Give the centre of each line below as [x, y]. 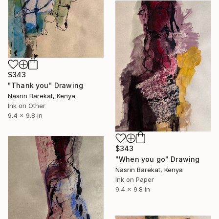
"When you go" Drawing [158, 159]
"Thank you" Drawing [46, 85]
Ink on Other [27, 105]
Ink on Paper [135, 179]
